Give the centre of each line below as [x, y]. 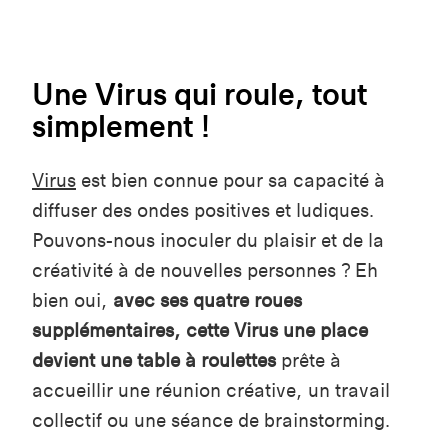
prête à [308, 360]
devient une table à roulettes [154, 360]
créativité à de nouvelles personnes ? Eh [205, 270]
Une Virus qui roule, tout [200, 93]
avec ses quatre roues [207, 300]
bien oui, [72, 300]
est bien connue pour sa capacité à [230, 180]
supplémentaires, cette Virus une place [200, 330]
